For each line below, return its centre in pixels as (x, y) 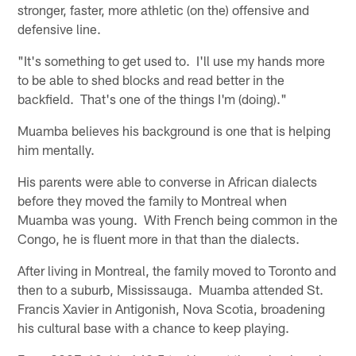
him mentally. (56, 150)
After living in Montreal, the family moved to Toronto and (177, 271)
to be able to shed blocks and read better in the (151, 80)
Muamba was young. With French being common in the (178, 220)
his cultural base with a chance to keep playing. (154, 328)
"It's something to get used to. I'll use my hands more (172, 61)
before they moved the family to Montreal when (153, 201)
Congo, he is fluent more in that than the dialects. (159, 239)
